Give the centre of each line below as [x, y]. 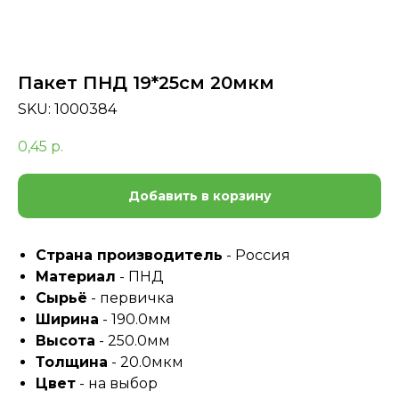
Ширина [67, 320]
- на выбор [117, 384]
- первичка [130, 298]
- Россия [256, 256]
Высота [65, 341]
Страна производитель [129, 256]
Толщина [72, 362]
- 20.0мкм [146, 362]
